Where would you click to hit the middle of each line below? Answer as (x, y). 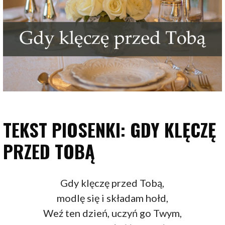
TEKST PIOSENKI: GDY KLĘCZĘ (110, 130)
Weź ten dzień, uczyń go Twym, (112, 213)
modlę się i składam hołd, (112, 198)
